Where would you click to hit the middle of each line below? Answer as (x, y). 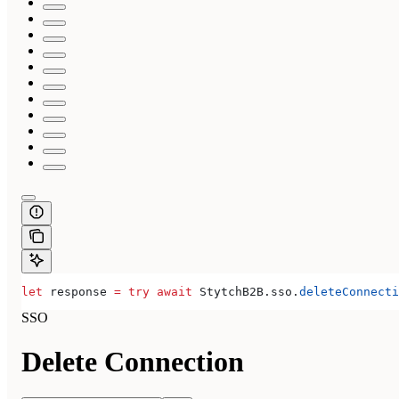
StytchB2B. (232, 292)
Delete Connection (133, 361)
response (78, 292)
